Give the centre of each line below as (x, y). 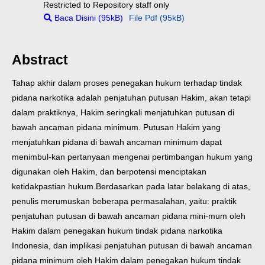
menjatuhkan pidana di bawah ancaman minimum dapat (117, 142)
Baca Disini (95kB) (88, 17)
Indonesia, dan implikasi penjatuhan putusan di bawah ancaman (132, 246)
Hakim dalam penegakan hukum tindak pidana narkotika (117, 231)
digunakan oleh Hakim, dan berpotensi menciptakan (109, 172)
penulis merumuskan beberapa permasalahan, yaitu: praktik (124, 201)
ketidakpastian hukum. (54, 187)
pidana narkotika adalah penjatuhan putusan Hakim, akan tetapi (131, 98)
